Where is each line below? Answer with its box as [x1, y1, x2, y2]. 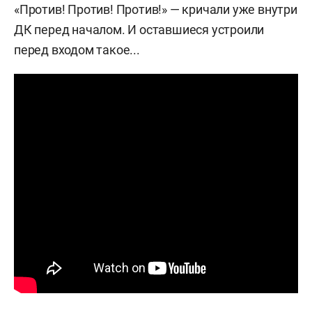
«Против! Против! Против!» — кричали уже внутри [14, 2, 297, 17]
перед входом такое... [14, 42, 140, 57]
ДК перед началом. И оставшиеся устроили [14, 22, 265, 37]
